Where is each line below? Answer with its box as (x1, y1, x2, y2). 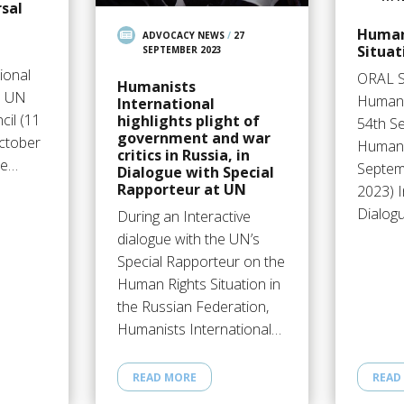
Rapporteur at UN (116, 179, 246, 200)
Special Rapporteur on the (116, 252, 285, 272)
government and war (116, 128, 271, 149)
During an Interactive (116, 207, 251, 227)
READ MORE (132, 369, 197, 385)
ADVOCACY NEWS (142, 29, 225, 42)
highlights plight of (116, 111, 260, 132)
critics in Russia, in (116, 145, 250, 166)
